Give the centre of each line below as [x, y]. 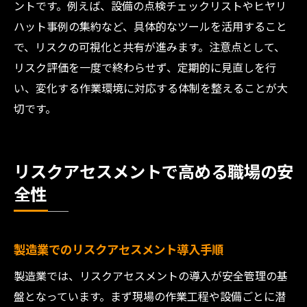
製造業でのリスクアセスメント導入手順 [119, 249]
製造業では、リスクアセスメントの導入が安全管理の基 [151, 275]
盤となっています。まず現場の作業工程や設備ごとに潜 [150, 296]
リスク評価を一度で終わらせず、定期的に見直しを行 [145, 67]
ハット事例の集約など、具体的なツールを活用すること [150, 26]
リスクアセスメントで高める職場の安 [153, 171]
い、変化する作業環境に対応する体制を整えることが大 [151, 88]
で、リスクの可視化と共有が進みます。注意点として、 [149, 47]
